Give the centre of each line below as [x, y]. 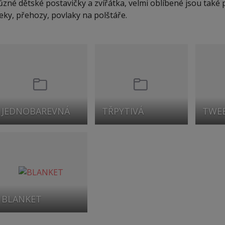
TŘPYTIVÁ [123, 111]
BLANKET [21, 199]
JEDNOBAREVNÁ [35, 111]
